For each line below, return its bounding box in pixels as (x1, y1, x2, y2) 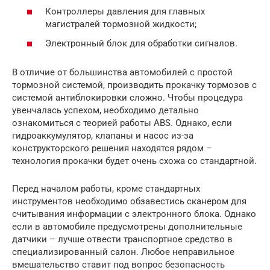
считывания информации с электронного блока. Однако (12, 208, 256, 219)
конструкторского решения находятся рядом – (12, 142, 212, 154)
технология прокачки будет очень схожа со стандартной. (12, 155, 257, 166)
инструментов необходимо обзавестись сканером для (12, 195, 246, 207)
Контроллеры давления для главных (45, 6, 205, 17)
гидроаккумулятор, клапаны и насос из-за (12, 130, 193, 141)
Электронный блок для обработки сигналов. (45, 37, 237, 49)
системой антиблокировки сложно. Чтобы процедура (12, 92, 243, 103)
